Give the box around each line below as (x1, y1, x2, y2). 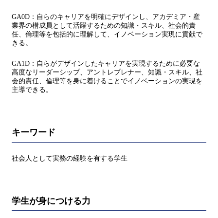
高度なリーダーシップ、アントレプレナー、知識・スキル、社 (12, 69, 202, 76)
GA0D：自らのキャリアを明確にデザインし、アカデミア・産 (12, 13, 200, 21)
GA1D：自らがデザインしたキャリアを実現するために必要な (12, 60, 200, 68)
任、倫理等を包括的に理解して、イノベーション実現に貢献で (12, 31, 202, 38)
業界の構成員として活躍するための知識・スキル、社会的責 (12, 22, 196, 30)
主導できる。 (12, 86, 53, 94)
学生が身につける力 (12, 196, 91, 206)
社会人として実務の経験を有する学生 (12, 154, 127, 162)
